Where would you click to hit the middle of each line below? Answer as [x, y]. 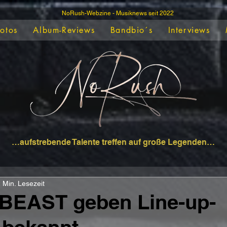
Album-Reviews [64, 30]
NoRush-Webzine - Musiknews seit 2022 [118, 13]
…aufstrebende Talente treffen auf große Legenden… [113, 142]
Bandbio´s [131, 30]
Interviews [189, 30]
